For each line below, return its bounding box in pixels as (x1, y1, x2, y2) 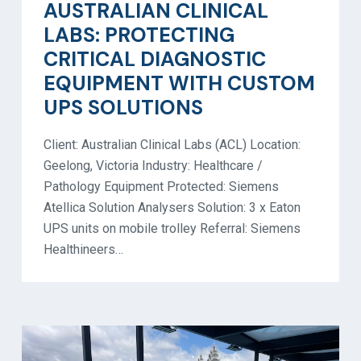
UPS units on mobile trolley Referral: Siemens (44, 220, 301, 236)
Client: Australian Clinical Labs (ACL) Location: (44, 136, 301, 152)
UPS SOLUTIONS (44, 93, 203, 121)
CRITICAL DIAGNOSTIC (44, 45, 266, 73)
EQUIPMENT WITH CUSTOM (44, 69, 315, 97)
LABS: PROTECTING (44, 21, 234, 48)
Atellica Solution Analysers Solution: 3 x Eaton (44, 199, 301, 215)
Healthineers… (44, 241, 123, 257)
